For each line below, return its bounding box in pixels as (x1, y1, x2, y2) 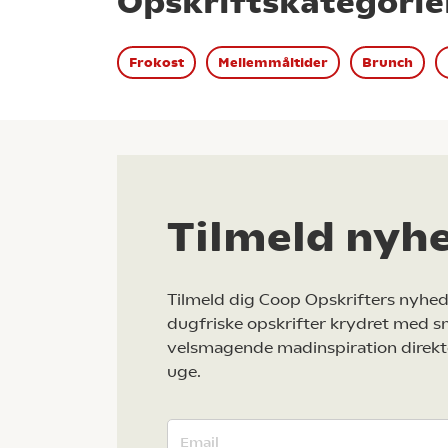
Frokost (129, 55, 184, 71)
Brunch (362, 55, 413, 71)
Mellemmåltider (218, 55, 328, 71)
